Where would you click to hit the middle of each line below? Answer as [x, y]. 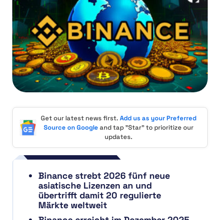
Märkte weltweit [73, 205]
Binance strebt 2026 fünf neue [104, 176]
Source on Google [71, 128]
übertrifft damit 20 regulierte [100, 195]
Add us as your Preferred [158, 118]
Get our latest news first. [80, 118]
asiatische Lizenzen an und [95, 186]
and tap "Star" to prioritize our [146, 128]
